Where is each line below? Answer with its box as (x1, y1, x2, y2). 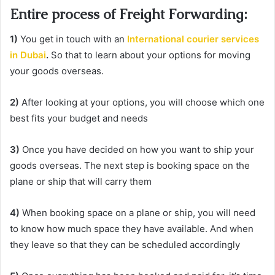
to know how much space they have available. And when (10, 222, 254, 234)
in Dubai (10, 48, 46, 61)
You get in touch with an (18, 33, 127, 45)
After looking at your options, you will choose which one (19, 96, 265, 108)
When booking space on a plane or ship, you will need (20, 206, 255, 219)
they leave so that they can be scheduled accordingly (10, 238, 240, 250)
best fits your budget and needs (10, 112, 148, 124)
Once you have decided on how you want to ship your (20, 143, 254, 155)
